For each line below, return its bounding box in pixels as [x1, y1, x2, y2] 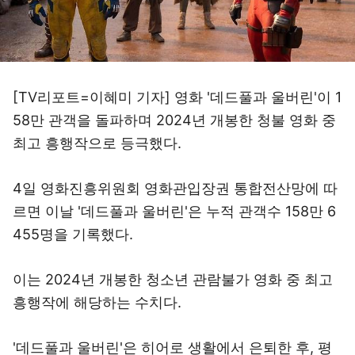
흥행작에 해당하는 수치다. [13, 294, 181, 311]
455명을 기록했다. [13, 226, 133, 242]
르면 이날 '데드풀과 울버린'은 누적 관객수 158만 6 [13, 203, 336, 219]
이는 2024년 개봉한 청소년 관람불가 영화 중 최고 [13, 271, 333, 288]
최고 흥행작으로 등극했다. [13, 135, 181, 151]
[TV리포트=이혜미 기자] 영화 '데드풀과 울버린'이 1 [13, 89, 342, 105]
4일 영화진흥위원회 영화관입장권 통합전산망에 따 [13, 180, 338, 197]
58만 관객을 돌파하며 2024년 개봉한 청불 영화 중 [13, 112, 336, 128]
